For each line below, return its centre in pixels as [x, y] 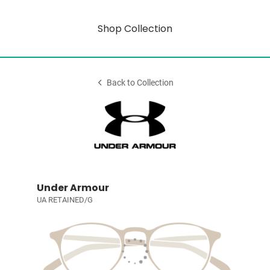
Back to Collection [140, 83]
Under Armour [73, 188]
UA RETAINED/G [64, 200]
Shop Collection [135, 28]
